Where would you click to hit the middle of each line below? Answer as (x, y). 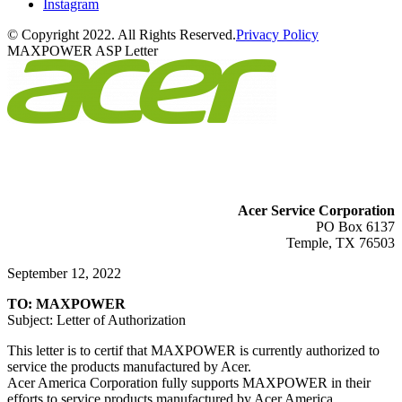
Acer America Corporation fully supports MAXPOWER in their (189, 383)
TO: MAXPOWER (66, 304)
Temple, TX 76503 (341, 243)
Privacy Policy (277, 35)
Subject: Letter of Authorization (96, 320)
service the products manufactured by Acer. (129, 367)
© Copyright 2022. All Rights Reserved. (122, 35)
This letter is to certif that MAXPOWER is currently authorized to (193, 351)
